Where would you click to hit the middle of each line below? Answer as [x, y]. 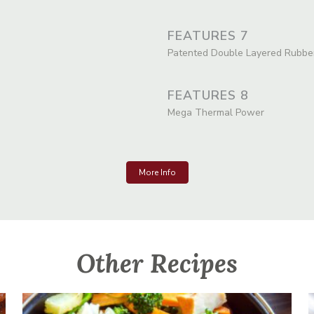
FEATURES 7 [208, 36]
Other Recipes [157, 264]
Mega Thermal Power [216, 113]
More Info [157, 173]
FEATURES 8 [208, 96]
